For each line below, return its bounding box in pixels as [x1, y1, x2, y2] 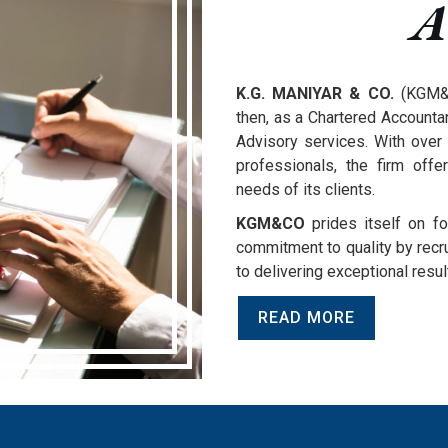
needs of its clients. [236, 180, 375, 200]
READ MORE [258, 308, 355, 328]
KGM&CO [236, 214, 305, 234]
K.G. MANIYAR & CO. [236, 84, 394, 104]
